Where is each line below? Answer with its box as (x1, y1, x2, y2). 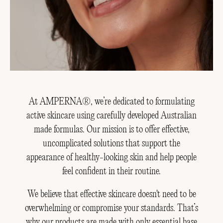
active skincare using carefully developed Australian (26, 111, 197, 120)
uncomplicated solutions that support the (43, 138, 180, 148)
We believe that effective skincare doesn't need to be (27, 190, 196, 200)
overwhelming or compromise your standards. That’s (25, 204, 198, 214)
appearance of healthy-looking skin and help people (26, 152, 197, 162)
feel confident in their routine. (62, 166, 161, 176)
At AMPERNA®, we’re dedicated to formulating (28, 97, 195, 107)
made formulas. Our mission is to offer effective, (33, 124, 190, 134)
